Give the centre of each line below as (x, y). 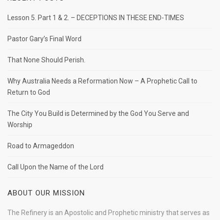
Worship (20, 125)
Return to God (29, 93)
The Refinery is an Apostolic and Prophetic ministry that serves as (109, 213)
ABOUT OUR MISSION (46, 193)
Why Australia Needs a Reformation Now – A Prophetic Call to (102, 81)
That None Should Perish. (46, 60)
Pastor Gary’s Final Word (44, 39)
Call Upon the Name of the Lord (55, 167)
